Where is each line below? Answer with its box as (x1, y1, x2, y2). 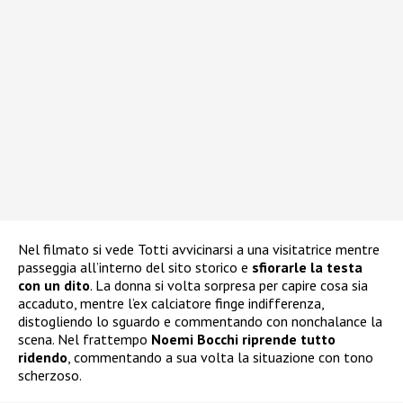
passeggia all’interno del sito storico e (18, 258, 252, 277)
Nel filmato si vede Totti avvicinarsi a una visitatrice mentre (18, 240, 380, 259)
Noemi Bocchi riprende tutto (151, 330, 336, 349)
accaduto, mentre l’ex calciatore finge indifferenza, (18, 294, 324, 313)
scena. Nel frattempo (18, 330, 151, 349)
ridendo (18, 348, 67, 367)
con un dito (18, 276, 90, 295)
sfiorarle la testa (252, 258, 363, 277)
